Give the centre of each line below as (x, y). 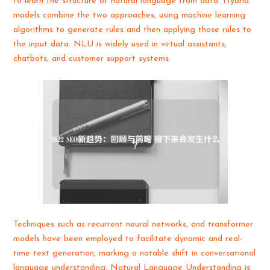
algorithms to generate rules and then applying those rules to (133, 30)
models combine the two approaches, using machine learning (130, 15)
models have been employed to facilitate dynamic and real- (128, 239)
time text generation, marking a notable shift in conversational (135, 254)
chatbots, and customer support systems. (92, 58)
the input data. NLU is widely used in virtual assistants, (120, 44)
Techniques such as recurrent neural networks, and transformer (133, 225)
